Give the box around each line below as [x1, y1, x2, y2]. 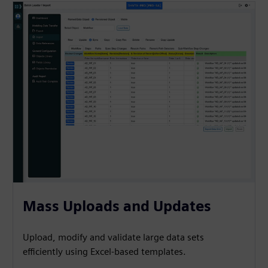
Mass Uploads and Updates [23, 197, 212, 215]
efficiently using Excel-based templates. [23, 246, 187, 258]
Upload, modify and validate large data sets [23, 232, 205, 243]
